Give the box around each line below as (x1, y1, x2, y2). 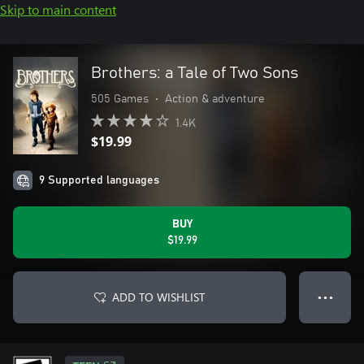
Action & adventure (165, 93, 265, 105)
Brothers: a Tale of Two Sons (91, 65, 298, 81)
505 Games (91, 93, 149, 105)
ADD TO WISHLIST (112, 289, 205, 305)
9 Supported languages (39, 175, 159, 186)
